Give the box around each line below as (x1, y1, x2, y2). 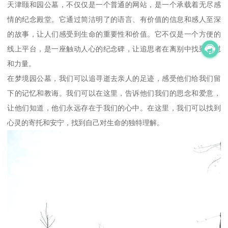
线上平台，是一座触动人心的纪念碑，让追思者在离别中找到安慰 (7, 44, 221, 53)
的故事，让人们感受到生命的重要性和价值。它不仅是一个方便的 (7, 30, 221, 38)
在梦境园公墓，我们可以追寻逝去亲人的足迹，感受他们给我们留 (7, 74, 221, 82)
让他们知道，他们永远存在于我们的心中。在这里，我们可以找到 (7, 103, 221, 112)
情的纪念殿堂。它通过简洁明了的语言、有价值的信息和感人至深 (7, 15, 221, 23)
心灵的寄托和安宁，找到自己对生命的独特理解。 (7, 118, 164, 127)
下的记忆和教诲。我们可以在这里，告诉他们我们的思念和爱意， (7, 89, 221, 97)
